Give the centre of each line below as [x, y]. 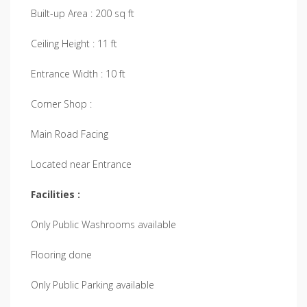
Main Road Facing [70, 134]
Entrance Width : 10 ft [78, 73]
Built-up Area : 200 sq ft [83, 13]
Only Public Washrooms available [103, 224]
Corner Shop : [61, 103]
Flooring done [61, 254]
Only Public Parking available [93, 284]
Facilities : [56, 194]
